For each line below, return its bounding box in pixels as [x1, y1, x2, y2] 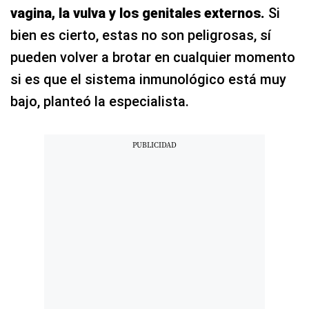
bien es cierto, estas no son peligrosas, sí [10, 26, 271, 43]
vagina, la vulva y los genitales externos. [10, 4, 265, 21]
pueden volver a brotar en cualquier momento [10, 48, 295, 66]
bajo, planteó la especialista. [10, 92, 189, 110]
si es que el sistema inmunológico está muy [10, 70, 286, 88]
